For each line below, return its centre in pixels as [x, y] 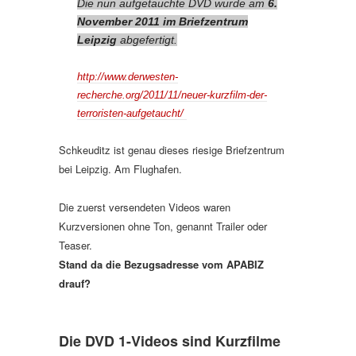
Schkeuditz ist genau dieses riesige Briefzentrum [172, 150]
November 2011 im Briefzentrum [163, 22]
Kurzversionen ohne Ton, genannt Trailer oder [163, 226]
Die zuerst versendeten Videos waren [145, 207]
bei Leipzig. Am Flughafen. [120, 169]
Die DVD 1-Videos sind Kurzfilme [170, 341]
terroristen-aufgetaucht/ [132, 114]
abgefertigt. [147, 40]
